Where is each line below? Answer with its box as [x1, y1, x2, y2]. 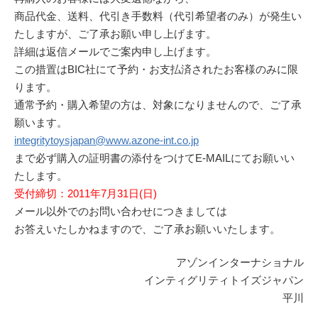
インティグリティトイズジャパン [144, 274, 304, 287]
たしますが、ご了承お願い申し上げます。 [14, 27, 216, 40]
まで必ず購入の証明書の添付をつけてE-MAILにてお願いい [14, 151, 295, 164]
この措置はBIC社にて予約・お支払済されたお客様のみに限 [14, 62, 298, 75]
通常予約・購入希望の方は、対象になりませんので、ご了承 [14, 98, 302, 111]
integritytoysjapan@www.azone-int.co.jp [14, 133, 199, 146]
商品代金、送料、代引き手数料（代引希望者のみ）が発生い [14, 9, 302, 22]
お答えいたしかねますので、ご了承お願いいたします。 [14, 222, 280, 235]
